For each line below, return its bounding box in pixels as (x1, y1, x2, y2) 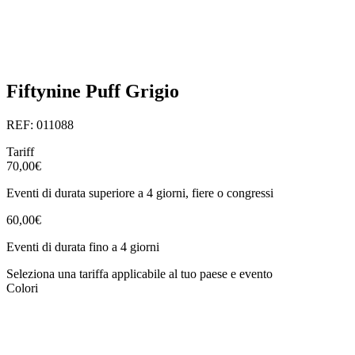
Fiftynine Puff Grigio (6, 81, 179, 102)
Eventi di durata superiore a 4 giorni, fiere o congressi (6, 185, 273, 200)
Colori (6, 281, 38, 295)
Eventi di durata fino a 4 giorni (6, 239, 159, 254)
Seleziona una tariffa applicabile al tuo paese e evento (6, 266, 273, 281)
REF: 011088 (6, 117, 74, 132)
